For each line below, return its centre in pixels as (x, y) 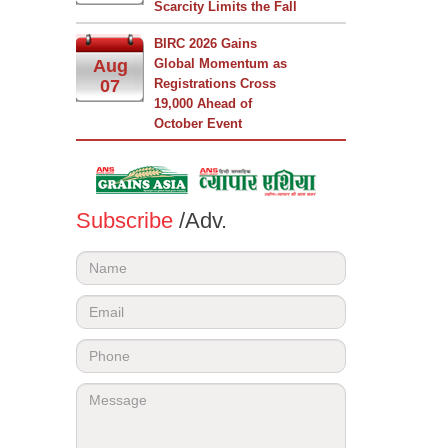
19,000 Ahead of (203, 103)
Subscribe (127, 220)
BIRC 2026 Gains (205, 43)
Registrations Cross (215, 83)
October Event (198, 123)
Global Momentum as (220, 63)
